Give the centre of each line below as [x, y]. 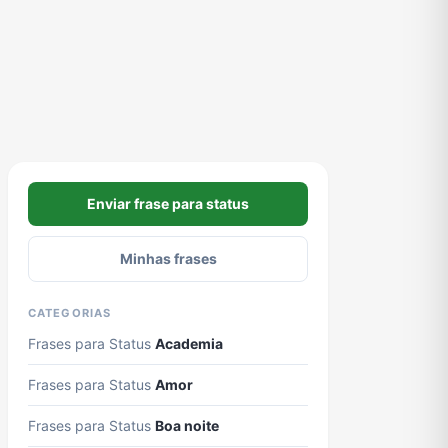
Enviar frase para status [168, 203]
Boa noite [187, 425]
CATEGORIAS [70, 313]
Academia [189, 343]
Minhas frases [168, 258]
